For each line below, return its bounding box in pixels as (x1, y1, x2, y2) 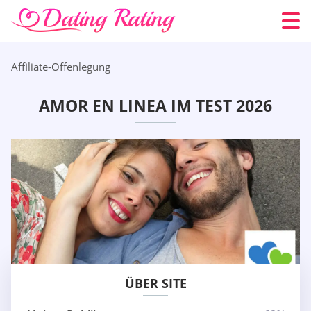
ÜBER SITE (124, 275, 187, 292)
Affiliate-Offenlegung (11, 60, 110, 74)
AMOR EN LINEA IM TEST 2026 (39, 94, 272, 117)
